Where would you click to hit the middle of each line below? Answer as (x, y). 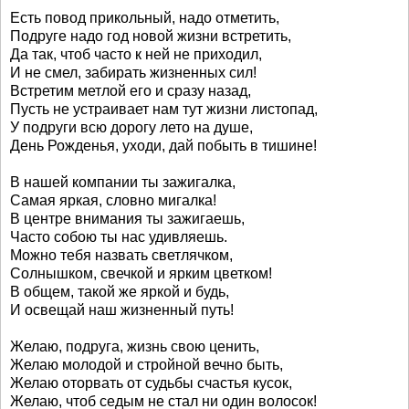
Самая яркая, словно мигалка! (113, 200)
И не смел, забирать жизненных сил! (133, 73)
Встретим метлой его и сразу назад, (131, 91)
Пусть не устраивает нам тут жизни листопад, (164, 109)
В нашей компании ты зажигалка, (123, 182)
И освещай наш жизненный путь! (122, 310)
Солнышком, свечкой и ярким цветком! (141, 273)
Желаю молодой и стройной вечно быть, (147, 365)
